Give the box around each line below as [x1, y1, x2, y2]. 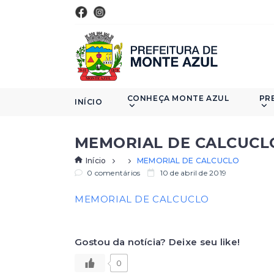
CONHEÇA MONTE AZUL [127, 94, 229, 103]
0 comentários [85, 168, 141, 177]
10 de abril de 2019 [158, 168, 227, 177]
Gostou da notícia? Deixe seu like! [75, 236, 240, 248]
